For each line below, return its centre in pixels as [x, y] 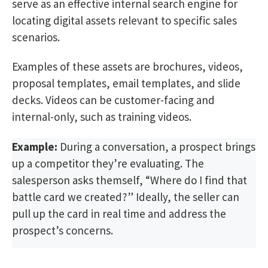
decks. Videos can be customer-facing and [113, 100]
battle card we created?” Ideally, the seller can [126, 197]
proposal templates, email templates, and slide [126, 83]
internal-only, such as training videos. [102, 117]
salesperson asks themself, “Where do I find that [130, 180]
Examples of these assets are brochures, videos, [127, 67]
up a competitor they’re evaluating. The [108, 164]
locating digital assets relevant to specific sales [124, 20]
